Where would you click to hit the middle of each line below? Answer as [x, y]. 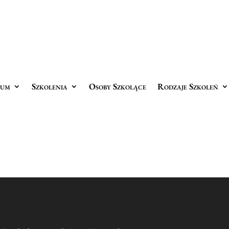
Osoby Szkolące [118, 87]
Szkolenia [50, 87]
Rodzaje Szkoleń [188, 87]
